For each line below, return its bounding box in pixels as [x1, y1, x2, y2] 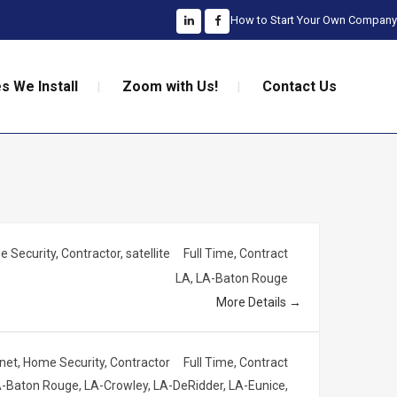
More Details [216, 294, 289, 309]
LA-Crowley [84, 378, 148, 393]
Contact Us [262, 78, 337, 95]
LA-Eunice [229, 378, 285, 393]
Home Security [23, 355, 105, 370]
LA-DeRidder [153, 378, 223, 393]
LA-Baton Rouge [196, 270, 288, 285]
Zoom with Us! [122, 78, 218, 95]
